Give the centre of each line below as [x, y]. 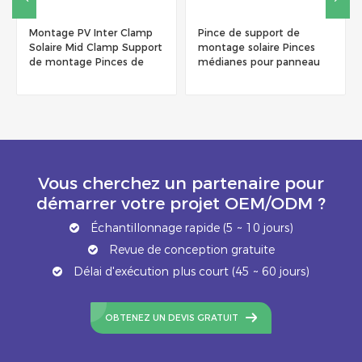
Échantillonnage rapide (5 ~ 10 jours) [190, 228]
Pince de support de [80, 33]
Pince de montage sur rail [262, 33]
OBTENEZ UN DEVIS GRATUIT [172, 318]
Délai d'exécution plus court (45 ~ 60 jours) [190, 271]
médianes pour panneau [90, 62]
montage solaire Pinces [88, 48]
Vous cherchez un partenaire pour [181, 183]
